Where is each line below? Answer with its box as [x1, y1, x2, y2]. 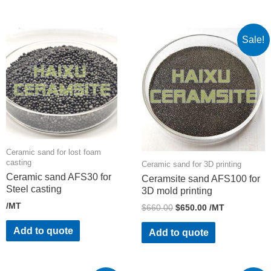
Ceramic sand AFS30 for [6, 172, 111, 183]
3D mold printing [142, 186, 212, 197]
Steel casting [6, 184, 62, 195]
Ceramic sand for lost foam [6, 147, 101, 157]
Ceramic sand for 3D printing [142, 159, 241, 169]
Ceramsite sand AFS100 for [142, 174, 260, 184]
